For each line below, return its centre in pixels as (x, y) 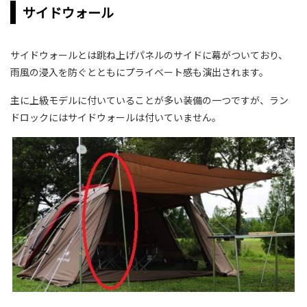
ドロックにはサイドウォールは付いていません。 (116, 118)
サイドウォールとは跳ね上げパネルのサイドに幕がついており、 (149, 55)
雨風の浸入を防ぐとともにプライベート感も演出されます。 (139, 72)
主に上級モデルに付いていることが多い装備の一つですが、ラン (149, 100)
